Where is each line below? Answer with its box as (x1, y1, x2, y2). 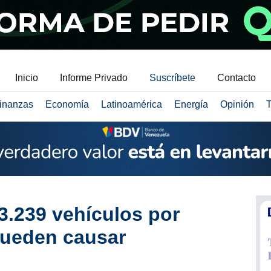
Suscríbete (149, 73, 195, 83)
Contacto (217, 73, 256, 83)
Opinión (220, 99, 254, 109)
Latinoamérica (100, 99, 162, 109)
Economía (45, 99, 89, 109)
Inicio (15, 73, 38, 83)
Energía (174, 99, 208, 109)
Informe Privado (60, 73, 128, 83)
